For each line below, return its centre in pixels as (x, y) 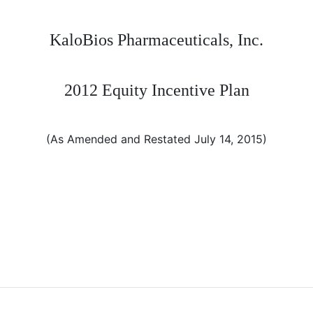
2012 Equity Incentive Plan (156, 90)
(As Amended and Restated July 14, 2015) (156, 139)
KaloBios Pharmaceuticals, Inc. (156, 40)
